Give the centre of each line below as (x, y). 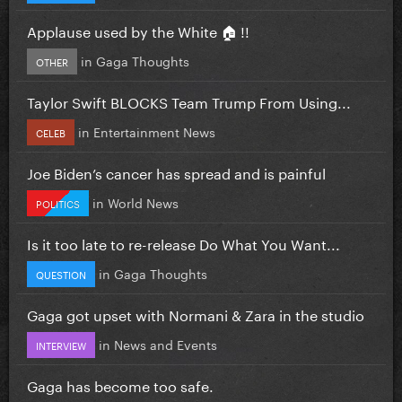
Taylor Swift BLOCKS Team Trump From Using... (189, 100)
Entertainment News (154, 131)
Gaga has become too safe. (120, 384)
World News (143, 201)
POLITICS (58, 202)
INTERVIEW (61, 344)
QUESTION (61, 273)
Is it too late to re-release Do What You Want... (184, 242)
